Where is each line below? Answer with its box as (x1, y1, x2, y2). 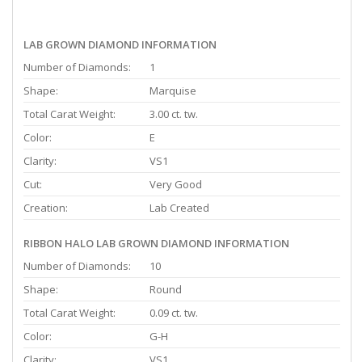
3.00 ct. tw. (149, 106, 198, 121)
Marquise (149, 82, 196, 98)
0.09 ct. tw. (149, 305, 198, 320)
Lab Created (149, 200, 209, 215)
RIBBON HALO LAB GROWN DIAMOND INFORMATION (23, 235, 289, 250)
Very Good (149, 176, 202, 192)
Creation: (23, 200, 68, 215)
